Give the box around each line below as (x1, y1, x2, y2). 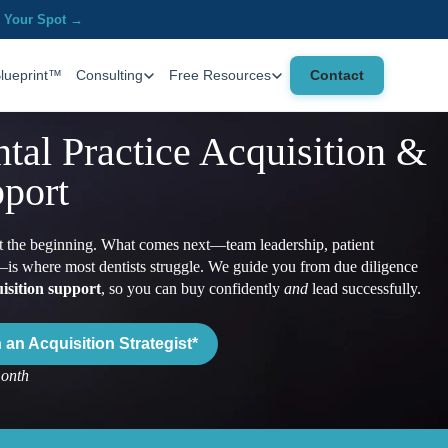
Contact (310, 66, 364, 83)
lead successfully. (307, 280, 421, 298)
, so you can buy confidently (100, 280, 284, 298)
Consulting (76, 67, 143, 83)
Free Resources (169, 67, 271, 83)
